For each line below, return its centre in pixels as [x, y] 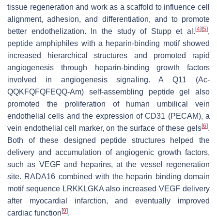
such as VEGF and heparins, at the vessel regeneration [108, 165]
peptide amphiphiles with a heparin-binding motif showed [108, 44]
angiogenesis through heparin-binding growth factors [108, 68]
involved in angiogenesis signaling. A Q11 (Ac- [108, 80]
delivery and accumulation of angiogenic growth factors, [108, 153]
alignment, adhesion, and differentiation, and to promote [108, 19]
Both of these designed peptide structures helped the [108, 140]
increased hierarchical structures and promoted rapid [108, 56]
